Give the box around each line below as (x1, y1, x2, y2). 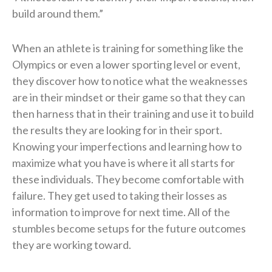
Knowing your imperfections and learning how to (12, 139, 242, 153)
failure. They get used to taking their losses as (12, 188, 227, 202)
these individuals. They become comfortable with (12, 172, 244, 186)
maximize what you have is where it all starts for (12, 155, 235, 169)
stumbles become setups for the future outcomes (12, 221, 246, 235)
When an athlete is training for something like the (12, 41, 243, 55)
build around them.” (12, 6, 103, 20)
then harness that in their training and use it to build (12, 106, 254, 120)
